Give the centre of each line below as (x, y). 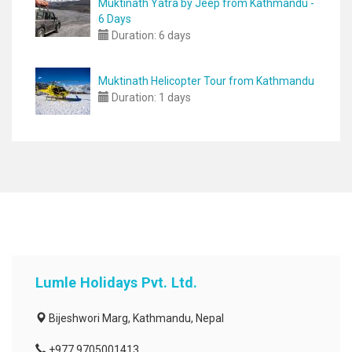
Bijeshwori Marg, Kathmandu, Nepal (135, 318)
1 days (174, 97)
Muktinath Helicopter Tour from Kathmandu (206, 81)
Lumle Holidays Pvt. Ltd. (116, 282)
